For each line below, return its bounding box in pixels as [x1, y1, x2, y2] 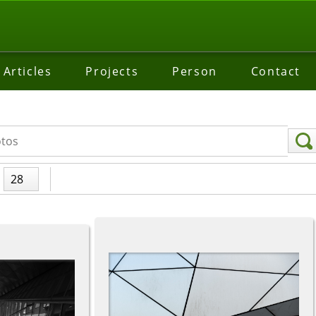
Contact [250, 63, 301, 79]
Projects [85, 63, 139, 79]
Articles [3, 63, 52, 79]
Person [172, 63, 217, 79]
